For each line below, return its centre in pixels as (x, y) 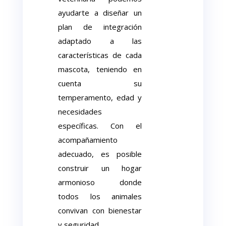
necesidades (80, 111)
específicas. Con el (100, 126)
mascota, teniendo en (100, 69)
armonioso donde (100, 182)
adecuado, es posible (100, 154)
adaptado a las (100, 41)
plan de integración (100, 27)
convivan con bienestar (100, 210)
